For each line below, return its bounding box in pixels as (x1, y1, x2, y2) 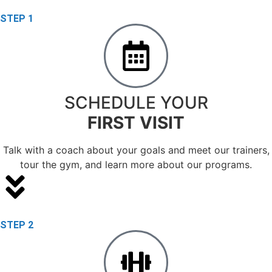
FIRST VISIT (87, 112, 185, 133)
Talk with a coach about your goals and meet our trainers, (2, 143, 270, 156)
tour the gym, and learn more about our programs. (20, 158, 252, 171)
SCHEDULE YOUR (64, 92, 208, 113)
